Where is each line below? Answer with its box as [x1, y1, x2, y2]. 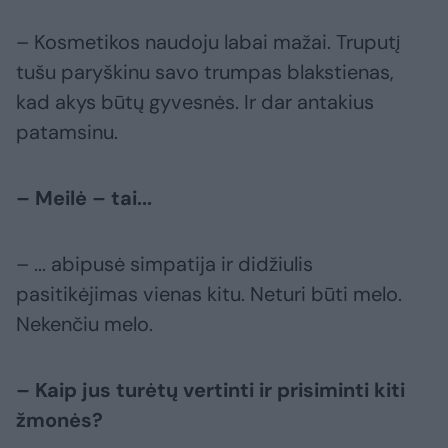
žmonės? [16, 406, 103, 433]
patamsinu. [16, 118, 118, 145]
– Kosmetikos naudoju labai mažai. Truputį [16, 28, 400, 55]
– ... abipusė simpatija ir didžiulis [16, 250, 313, 277]
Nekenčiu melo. [16, 310, 153, 337]
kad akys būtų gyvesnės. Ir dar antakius [16, 88, 374, 115]
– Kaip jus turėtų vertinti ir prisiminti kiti [16, 376, 405, 403]
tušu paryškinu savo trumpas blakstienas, [16, 58, 394, 85]
